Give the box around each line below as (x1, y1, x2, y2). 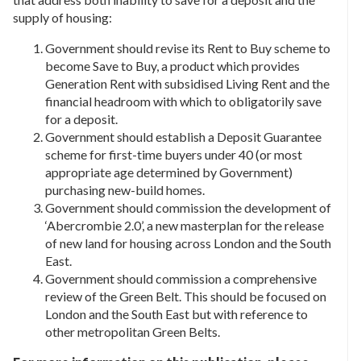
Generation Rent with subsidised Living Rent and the (45, 76, 330, 92)
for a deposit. (45, 111, 118, 127)
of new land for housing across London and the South (45, 235, 331, 251)
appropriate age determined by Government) (45, 164, 293, 180)
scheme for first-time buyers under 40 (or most (45, 147, 302, 163)
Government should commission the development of (45, 200, 331, 216)
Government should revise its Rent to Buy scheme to (45, 40, 330, 56)
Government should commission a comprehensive (45, 271, 317, 287)
